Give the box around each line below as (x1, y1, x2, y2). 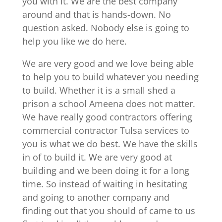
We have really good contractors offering (22, 111, 192, 123)
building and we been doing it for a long (22, 164, 189, 176)
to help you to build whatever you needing (22, 70, 199, 83)
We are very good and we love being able (22, 57, 194, 69)
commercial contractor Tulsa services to (22, 124, 189, 136)
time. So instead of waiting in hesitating (22, 177, 187, 190)
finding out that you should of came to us (22, 204, 195, 217)
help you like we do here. (22, 35, 127, 47)
